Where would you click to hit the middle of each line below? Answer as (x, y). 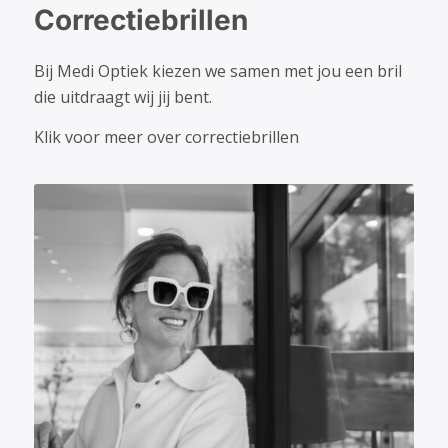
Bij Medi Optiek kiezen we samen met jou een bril (217, 71)
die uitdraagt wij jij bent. (122, 97)
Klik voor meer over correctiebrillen (166, 136)
